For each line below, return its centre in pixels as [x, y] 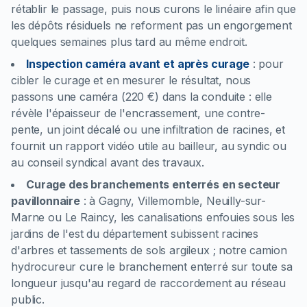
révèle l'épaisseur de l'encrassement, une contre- [138, 113]
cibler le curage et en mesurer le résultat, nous [131, 80]
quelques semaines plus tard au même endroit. [129, 42]
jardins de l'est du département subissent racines [135, 234]
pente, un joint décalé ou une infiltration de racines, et [148, 130]
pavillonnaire [46, 201]
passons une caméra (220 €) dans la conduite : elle [142, 97]
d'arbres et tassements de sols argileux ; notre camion [149, 250]
